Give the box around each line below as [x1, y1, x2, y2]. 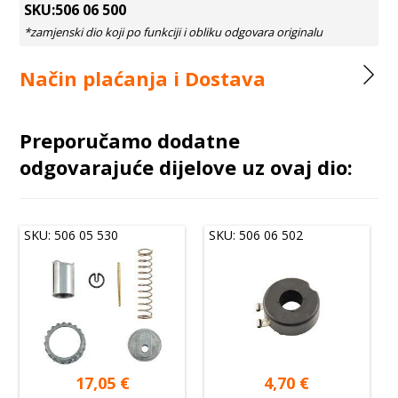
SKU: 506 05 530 [24, 227, 119, 243]
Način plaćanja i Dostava [20, 65, 267, 92]
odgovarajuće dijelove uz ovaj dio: [20, 154, 354, 180]
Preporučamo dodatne [20, 127, 241, 154]
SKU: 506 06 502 [209, 227, 304, 243]
